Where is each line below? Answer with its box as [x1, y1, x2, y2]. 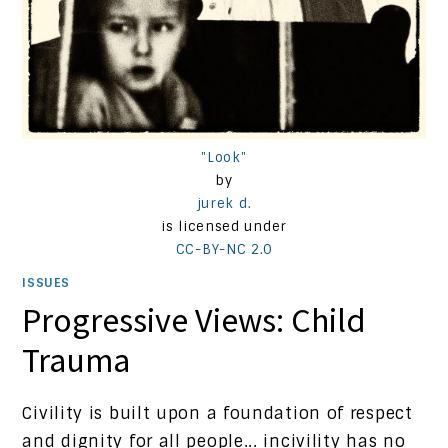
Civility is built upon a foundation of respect [22, 402, 413, 424]
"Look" [201, 148, 247, 166]
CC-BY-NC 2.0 [175, 240, 273, 258]
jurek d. [196, 194, 252, 212]
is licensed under [161, 217, 287, 235]
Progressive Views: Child [22, 298, 367, 341]
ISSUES [22, 274, 71, 291]
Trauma [22, 338, 131, 381]
